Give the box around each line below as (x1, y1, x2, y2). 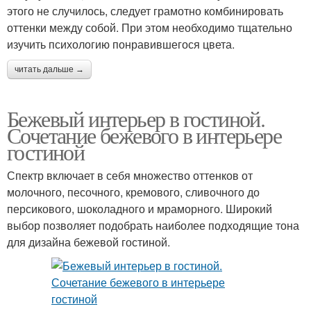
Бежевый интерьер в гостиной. (7, 103, 265, 133)
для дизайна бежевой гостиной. (7, 233, 170, 250)
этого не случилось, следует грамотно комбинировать (7, 2, 283, 19)
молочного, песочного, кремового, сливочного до (7, 183, 260, 200)
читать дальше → (15, 64, 84, 74)
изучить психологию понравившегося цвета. (7, 35, 235, 52)
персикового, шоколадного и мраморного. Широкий (7, 200, 272, 217)
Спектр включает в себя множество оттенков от (7, 167, 253, 183)
